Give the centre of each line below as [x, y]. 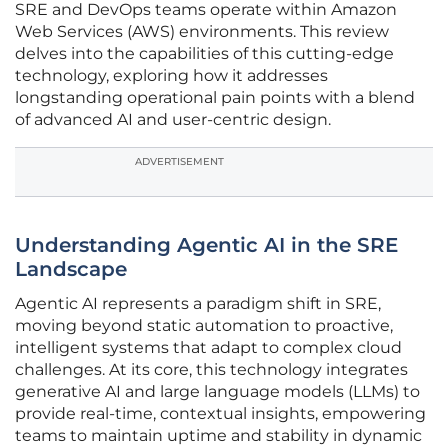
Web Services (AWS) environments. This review [202, 32]
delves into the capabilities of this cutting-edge [204, 54]
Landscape [71, 269]
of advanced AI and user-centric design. [173, 120]
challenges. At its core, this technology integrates [211, 370]
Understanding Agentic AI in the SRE [206, 245]
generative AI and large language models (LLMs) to [217, 392]
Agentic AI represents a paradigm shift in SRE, [198, 304]
